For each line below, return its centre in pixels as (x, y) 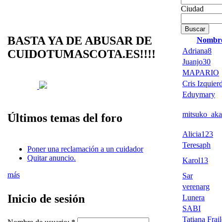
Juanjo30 (196, 61)
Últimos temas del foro (65, 118)
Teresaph (196, 145)
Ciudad (192, 8)
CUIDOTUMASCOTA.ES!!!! (82, 54)
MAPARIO (201, 72)
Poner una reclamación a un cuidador (85, 149)
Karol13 (195, 160)
